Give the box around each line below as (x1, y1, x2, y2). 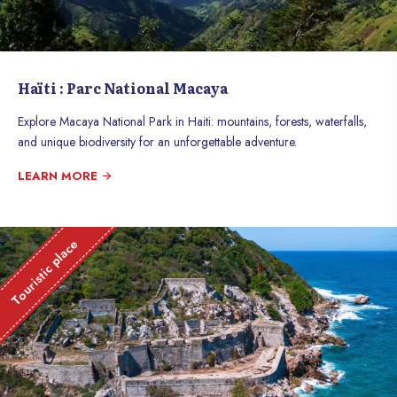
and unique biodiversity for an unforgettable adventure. (18, 133, 297, 151)
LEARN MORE (18, 167, 101, 184)
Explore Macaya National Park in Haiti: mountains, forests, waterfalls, (18, 113, 367, 130)
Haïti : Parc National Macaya (18, 77, 228, 98)
